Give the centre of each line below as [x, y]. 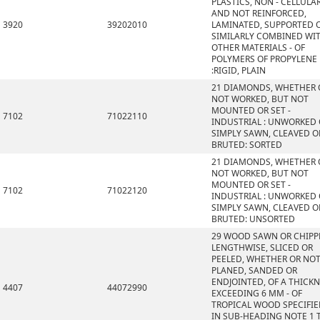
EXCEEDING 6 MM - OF [257, 293]
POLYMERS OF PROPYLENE [264, 59]
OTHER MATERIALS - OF [258, 47]
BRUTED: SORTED [247, 145]
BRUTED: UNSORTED [253, 219]
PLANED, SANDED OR [254, 270]
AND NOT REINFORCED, [259, 13]
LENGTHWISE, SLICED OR [262, 247]
